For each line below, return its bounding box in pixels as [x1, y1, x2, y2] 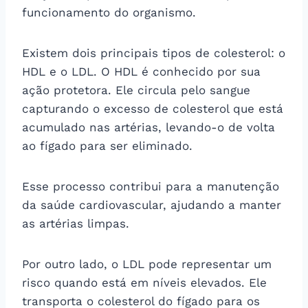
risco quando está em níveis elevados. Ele [22, 275, 267, 289]
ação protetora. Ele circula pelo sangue [22, 82, 250, 97]
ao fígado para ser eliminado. [22, 138, 192, 153]
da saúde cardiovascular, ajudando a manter [22, 197, 281, 212]
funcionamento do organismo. [22, 5, 196, 19]
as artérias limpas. [22, 216, 129, 230]
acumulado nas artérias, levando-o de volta [22, 120, 275, 134]
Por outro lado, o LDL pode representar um [22, 256, 272, 271]
